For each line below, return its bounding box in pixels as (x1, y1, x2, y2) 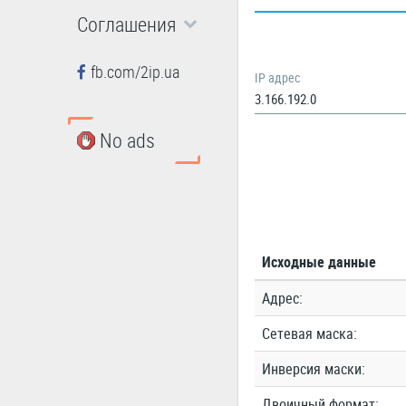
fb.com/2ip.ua (91, 61, 180, 82)
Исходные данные (261, 252, 376, 272)
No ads (99, 125, 155, 154)
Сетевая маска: (261, 324, 357, 343)
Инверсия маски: (261, 359, 365, 379)
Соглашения (77, 10, 177, 38)
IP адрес (254, 69, 300, 86)
